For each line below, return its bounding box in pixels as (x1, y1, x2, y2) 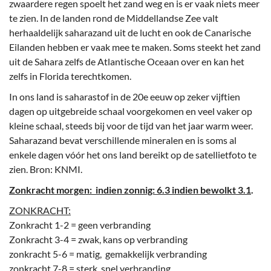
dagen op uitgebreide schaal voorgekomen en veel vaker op (9, 105, 252, 117)
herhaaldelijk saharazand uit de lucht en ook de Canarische (9, 27, 251, 39)
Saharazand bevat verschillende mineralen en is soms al (9, 134, 237, 146)
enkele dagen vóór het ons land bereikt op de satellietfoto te (9, 149, 256, 161)
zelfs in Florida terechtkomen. (9, 70, 131, 82)
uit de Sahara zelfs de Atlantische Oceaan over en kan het (9, 56, 244, 68)
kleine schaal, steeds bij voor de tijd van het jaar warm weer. (9, 120, 253, 132)
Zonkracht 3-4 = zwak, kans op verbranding (9, 233, 188, 246)
